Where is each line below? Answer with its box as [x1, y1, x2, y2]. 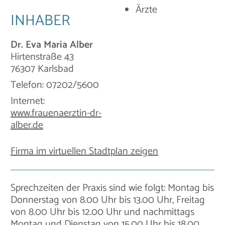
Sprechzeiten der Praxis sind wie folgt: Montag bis [11, 180, 214, 197]
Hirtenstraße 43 [11, 49, 74, 66]
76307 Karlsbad [11, 61, 74, 78]
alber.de [11, 117, 43, 134]
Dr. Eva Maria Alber [11, 37, 93, 54]
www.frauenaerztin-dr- [11, 105, 101, 122]
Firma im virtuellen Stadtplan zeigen [11, 143, 158, 160]
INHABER [11, 9, 70, 34]
